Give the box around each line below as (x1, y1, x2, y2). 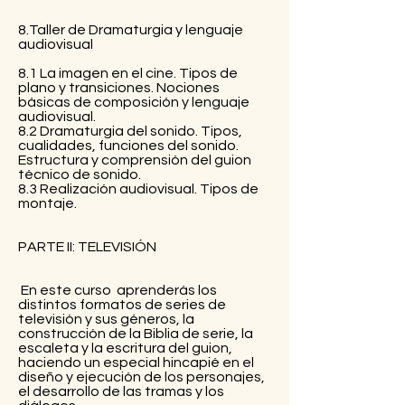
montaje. (18, 195, 77, 211)
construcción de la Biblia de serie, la (18, 325, 253, 341)
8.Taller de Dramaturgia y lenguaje (18, 22, 243, 37)
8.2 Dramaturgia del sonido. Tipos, (18, 123, 242, 138)
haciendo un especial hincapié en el (18, 354, 254, 370)
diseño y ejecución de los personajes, (18, 369, 265, 384)
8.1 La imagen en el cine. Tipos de (18, 65, 238, 80)
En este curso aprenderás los (18, 282, 217, 297)
